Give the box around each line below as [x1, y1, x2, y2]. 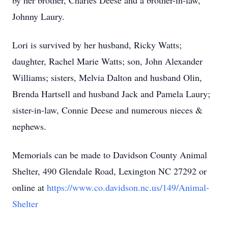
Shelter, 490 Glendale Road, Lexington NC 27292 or [12, 165, 207, 177]
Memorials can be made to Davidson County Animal [12, 149, 207, 161]
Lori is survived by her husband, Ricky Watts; [12, 39, 182, 51]
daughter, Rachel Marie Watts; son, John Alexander [12, 55, 203, 67]
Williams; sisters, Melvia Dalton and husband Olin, [12, 71, 202, 83]
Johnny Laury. [12, 10, 65, 22]
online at [12, 181, 47, 193]
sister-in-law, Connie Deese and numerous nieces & [12, 104, 203, 116]
